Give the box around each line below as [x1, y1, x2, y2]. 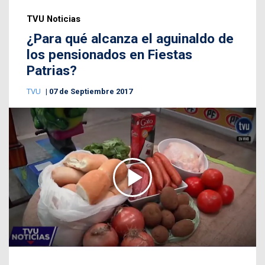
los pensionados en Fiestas [27, 47, 192, 63]
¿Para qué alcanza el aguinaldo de [27, 31, 234, 47]
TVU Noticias [27, 14, 80, 25]
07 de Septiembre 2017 [49, 87, 132, 96]
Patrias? [27, 63, 77, 79]
